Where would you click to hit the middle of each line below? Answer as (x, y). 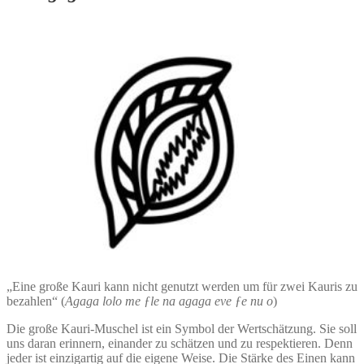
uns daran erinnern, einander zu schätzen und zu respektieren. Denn (180, 343)
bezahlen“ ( (36, 301)
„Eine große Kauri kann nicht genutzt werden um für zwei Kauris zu (182, 286)
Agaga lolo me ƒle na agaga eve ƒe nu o (169, 301)
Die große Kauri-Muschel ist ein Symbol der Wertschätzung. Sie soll (182, 328)
